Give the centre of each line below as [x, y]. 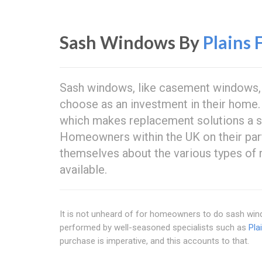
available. [83, 170]
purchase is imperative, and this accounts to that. [154, 241]
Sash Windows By [131, 42]
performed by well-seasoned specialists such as [154, 227]
